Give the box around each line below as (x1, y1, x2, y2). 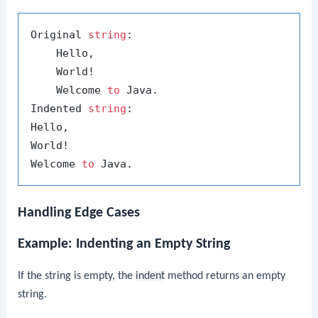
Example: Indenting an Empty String (18, 236, 231, 251)
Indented (31, 102, 89, 115)
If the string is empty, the (18, 270, 136, 282)
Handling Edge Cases (18, 205, 141, 220)
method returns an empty (165, 270, 286, 282)
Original (31, 28, 89, 41)
